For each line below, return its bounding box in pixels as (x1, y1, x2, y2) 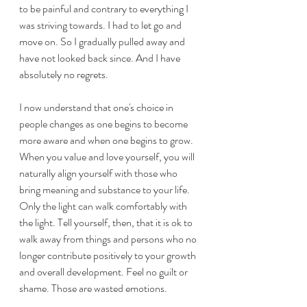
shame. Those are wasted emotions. (19, 280, 169, 296)
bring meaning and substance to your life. (19, 182, 192, 197)
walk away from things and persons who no (19, 231, 199, 247)
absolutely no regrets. (19, 66, 110, 82)
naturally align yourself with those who (19, 165, 180, 181)
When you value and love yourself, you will (19, 149, 197, 164)
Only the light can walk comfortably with (19, 198, 189, 214)
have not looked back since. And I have (19, 50, 182, 66)
